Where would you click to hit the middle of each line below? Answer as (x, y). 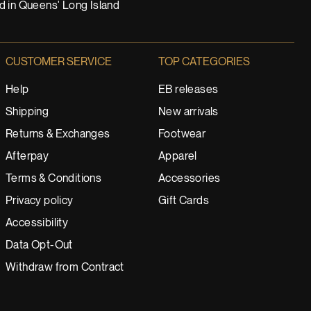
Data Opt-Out (39, 245)
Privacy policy (40, 201)
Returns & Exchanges (58, 134)
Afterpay (27, 157)
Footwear (182, 134)
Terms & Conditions (54, 179)
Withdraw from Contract (65, 268)
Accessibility (37, 223)
